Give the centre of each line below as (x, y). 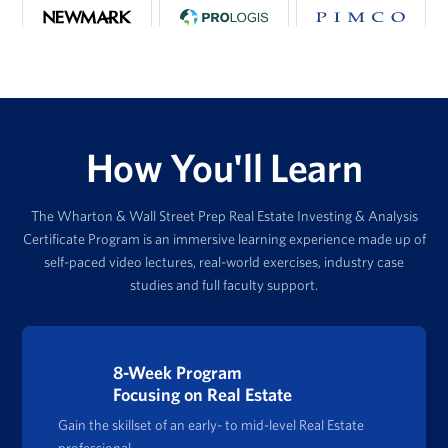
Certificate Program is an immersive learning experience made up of (224, 238)
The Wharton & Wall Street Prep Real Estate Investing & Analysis (224, 215)
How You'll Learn (224, 167)
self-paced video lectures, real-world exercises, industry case (224, 261)
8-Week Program (178, 372)
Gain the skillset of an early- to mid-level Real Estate (211, 424)
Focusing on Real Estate (203, 394)
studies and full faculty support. (224, 284)
